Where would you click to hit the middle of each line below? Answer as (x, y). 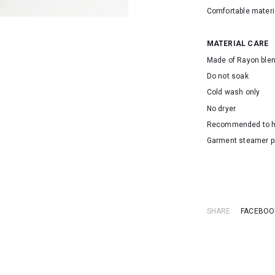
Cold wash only (233, 92)
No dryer (221, 108)
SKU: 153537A (231, 157)
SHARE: (219, 211)
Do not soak (227, 76)
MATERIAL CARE (238, 44)
